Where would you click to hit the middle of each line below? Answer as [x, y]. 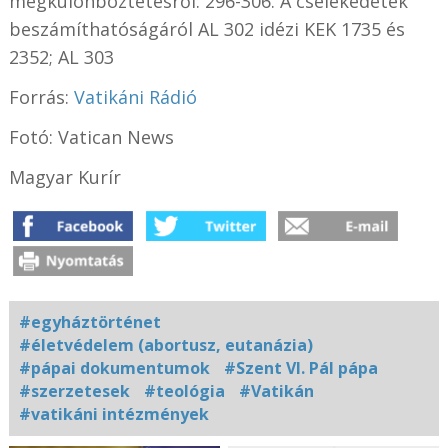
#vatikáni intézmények [113, 414]
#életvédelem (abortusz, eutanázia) [165, 345]
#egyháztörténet [89, 322]
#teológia [184, 391]
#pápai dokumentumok [114, 368]
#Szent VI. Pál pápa [300, 368]
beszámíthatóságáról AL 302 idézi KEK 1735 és [206, 29]
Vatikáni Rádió [135, 97]
